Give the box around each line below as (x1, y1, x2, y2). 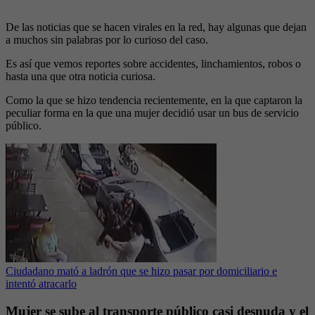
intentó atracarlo (6, 278, 77, 290)
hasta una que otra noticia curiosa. (6, 70, 155, 83)
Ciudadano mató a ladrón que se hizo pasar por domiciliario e (6, 265, 277, 278)
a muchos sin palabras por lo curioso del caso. (6, 34, 208, 46)
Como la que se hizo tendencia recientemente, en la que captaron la (6, 94, 302, 107)
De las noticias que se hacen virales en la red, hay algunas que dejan (6, 21, 307, 34)
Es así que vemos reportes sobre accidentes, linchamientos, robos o (6, 58, 301, 70)
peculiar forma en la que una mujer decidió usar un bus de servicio (6, 107, 299, 120)
